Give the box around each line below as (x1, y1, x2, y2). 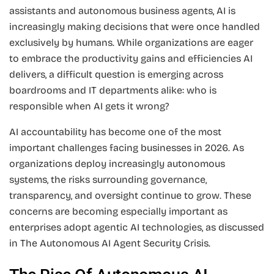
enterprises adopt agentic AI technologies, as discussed (9, 221, 264, 234)
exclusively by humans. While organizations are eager (9, 37, 253, 49)
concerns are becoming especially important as (9, 206, 228, 218)
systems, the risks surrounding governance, (9, 174, 207, 186)
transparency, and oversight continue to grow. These (9, 190, 251, 202)
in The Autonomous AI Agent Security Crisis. (9, 237, 210, 250)
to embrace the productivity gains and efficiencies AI (9, 53, 253, 65)
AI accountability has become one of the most (9, 126, 221, 138)
